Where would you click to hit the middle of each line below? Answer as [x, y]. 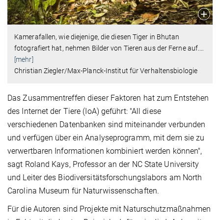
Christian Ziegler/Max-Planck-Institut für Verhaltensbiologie [106, 70]
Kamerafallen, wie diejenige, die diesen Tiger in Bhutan [97, 37]
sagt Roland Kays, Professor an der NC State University [103, 164]
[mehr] [24, 59]
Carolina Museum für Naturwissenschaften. [83, 191]
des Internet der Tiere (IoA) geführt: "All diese [84, 111]
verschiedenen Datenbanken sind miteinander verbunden [107, 124]
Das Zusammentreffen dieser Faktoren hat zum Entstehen [108, 98]
